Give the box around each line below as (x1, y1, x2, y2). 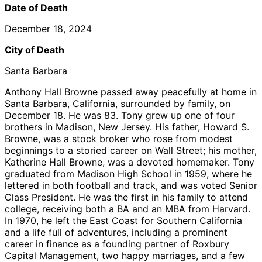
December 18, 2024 (5, 22, 92, 35)
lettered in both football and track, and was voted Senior (5, 179, 257, 191)
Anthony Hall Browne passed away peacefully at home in (5, 85, 257, 98)
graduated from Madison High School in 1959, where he (5, 167, 252, 180)
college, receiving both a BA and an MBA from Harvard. (5, 202, 250, 215)
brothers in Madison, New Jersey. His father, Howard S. (5, 120, 249, 133)
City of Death (5, 43, 64, 56)
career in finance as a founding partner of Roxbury (5, 237, 229, 250)
